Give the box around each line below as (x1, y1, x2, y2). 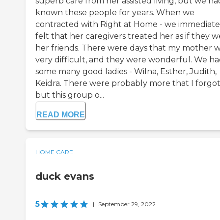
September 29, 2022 (98, 200, 156, 208)
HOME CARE (35, 148, 73, 156)
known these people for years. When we (35, 7, 194, 17)
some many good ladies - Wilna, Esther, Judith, (35, 66, 217, 76)
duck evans (35, 170, 94, 182)
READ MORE (36, 110, 85, 119)
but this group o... (35, 90, 104, 100)
